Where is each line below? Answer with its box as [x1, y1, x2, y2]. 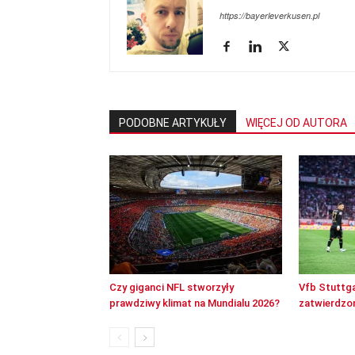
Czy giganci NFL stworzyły [109, 281, 234, 293]
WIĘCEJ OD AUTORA [246, 116, 347, 129]
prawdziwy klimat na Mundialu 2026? [109, 297, 280, 309]
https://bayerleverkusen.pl [219, 10, 319, 21]
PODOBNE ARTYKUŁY [119, 116, 227, 129]
